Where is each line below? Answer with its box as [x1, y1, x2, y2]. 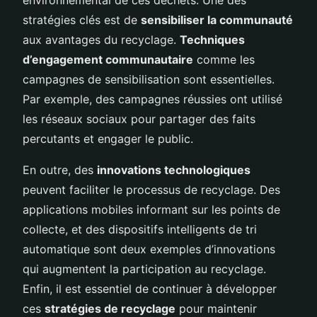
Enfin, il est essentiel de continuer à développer [23, 281, 277, 296]
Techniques [180, 32, 245, 47]
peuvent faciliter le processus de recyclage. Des [23, 182, 280, 197]
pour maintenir [175, 301, 257, 316]
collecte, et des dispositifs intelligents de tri [23, 221, 257, 236]
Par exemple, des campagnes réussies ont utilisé [23, 91, 282, 106]
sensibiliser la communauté [141, 12, 293, 27]
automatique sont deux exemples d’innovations [23, 241, 275, 256]
